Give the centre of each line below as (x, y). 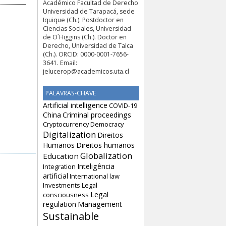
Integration (59, 166)
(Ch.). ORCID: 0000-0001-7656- (86, 54)
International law (95, 176)
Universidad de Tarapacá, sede (89, 11)
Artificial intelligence (75, 105)
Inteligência (96, 166)
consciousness (66, 194)
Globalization (106, 155)
